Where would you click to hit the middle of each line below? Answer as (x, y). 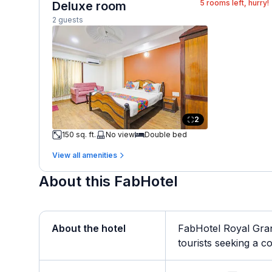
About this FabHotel (108, 181)
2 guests (68, 20)
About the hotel (89, 228)
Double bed (166, 134)
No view (120, 134)
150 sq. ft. (79, 134)
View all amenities (85, 155)
